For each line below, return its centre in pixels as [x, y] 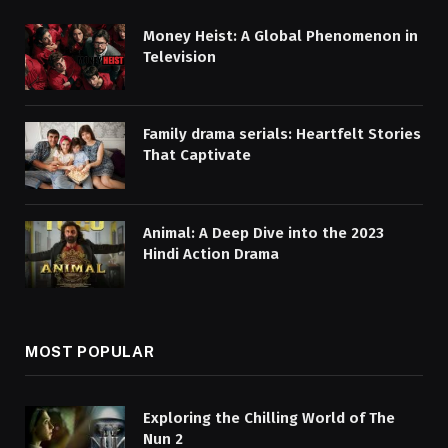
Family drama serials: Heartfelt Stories [282, 134]
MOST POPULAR [90, 351]
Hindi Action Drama [211, 254]
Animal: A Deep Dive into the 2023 [263, 233]
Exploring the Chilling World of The [269, 417]
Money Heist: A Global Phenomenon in [280, 35]
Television [179, 56]
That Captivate [197, 155]
